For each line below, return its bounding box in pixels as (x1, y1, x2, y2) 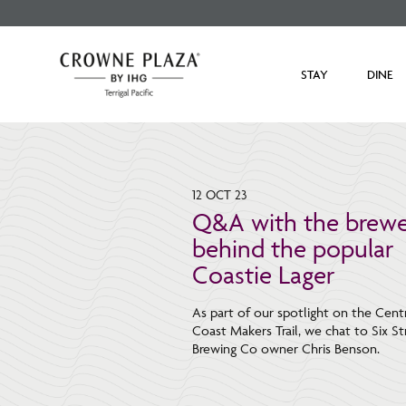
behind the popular (192, 232, 393, 264)
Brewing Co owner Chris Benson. (192, 340, 380, 357)
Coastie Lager (192, 258, 334, 290)
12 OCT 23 (192, 187, 247, 202)
